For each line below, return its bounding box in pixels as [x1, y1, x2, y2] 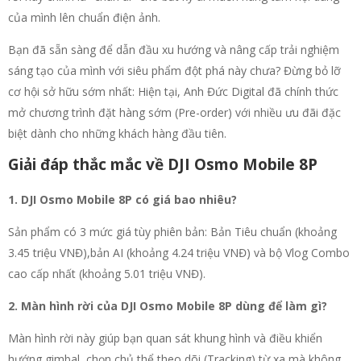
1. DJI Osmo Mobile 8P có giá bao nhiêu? [8, 191, 237, 207]
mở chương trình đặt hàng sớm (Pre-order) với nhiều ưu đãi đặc [8, 104, 341, 120]
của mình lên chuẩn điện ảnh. [8, 9, 160, 25]
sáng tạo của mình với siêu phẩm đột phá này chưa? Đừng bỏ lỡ [8, 62, 341, 78]
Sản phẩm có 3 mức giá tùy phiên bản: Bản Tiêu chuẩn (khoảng [8, 223, 337, 239]
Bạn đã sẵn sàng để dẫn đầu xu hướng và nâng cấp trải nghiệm [8, 41, 339, 57]
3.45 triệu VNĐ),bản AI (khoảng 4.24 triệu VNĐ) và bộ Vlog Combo [8, 244, 350, 260]
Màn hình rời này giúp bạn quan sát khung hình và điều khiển [8, 330, 322, 346]
